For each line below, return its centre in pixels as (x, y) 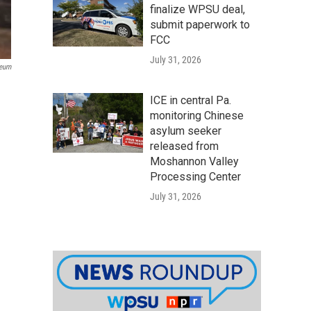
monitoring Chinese (197, 116)
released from (184, 146)
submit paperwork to (200, 25)
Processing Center (195, 177)
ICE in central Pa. (191, 100)
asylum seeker (186, 131)
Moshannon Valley (194, 161)
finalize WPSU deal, (197, 9)
